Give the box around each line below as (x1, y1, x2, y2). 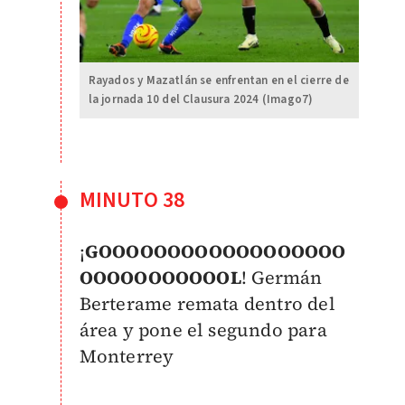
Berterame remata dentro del (79, 290, 335, 316)
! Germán (240, 264, 323, 290)
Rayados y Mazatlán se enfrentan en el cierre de (88, 71, 349, 89)
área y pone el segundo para (79, 316, 327, 343)
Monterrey (79, 343, 174, 369)
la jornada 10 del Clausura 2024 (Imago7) (88, 90, 314, 108)
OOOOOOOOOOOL (79, 264, 241, 290)
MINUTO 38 (79, 184, 185, 216)
